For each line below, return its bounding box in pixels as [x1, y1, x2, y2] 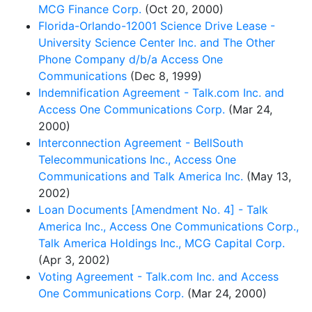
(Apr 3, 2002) [38, 252, 110, 267]
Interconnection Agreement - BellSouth [38, 135, 243, 150]
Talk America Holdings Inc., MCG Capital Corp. [38, 235, 285, 250]
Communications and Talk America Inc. [38, 169, 243, 183]
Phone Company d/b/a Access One [38, 52, 223, 66]
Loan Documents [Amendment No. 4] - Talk [38, 202, 268, 217]
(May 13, [243, 169, 291, 183]
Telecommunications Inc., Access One [38, 152, 236, 166]
